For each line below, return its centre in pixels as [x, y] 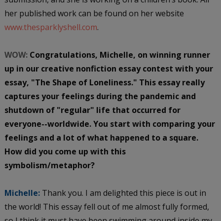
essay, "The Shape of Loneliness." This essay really [104, 82]
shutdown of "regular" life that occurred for [92, 110]
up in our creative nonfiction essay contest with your [109, 68]
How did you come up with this [65, 151]
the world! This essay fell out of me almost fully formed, [107, 206]
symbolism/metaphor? [50, 165]
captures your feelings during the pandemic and [100, 96]
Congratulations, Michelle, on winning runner [120, 55]
